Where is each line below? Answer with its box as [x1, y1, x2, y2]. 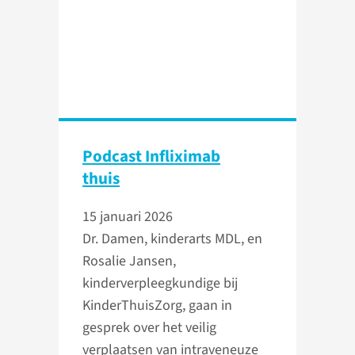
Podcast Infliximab [82, 144, 220, 169]
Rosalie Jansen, [82, 251, 176, 272]
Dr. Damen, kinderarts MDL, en [82, 229, 262, 250]
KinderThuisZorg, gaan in [82, 296, 232, 316]
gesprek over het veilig [82, 318, 216, 338]
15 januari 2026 [82, 207, 173, 227]
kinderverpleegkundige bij [82, 273, 238, 294]
